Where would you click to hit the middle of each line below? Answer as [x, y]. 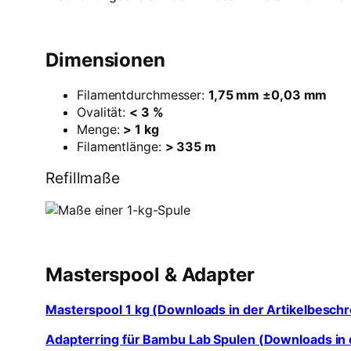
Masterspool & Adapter [150, 275]
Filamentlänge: [121, 147]
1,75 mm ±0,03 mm [268, 95]
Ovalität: [103, 112]
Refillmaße [83, 178]
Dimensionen [105, 60]
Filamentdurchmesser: [143, 95]
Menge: [100, 130]
